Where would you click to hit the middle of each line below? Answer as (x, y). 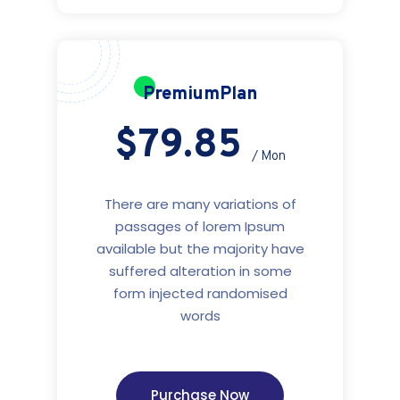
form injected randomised (200, 294)
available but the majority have (200, 249)
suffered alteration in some (200, 271)
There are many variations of (200, 204)
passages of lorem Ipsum (200, 227)
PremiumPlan (200, 95)
